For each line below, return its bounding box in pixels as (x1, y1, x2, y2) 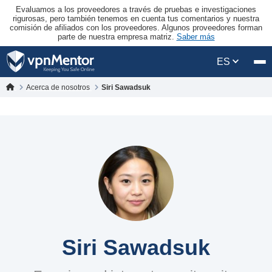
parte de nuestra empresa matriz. (57, 32, 177, 41)
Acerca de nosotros (26, 83, 92, 92)
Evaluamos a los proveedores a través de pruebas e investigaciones (16, 5, 256, 14)
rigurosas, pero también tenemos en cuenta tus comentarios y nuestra (13, 14, 259, 23)
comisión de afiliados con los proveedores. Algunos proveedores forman (10, 23, 262, 32)
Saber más (176, 32, 215, 41)
